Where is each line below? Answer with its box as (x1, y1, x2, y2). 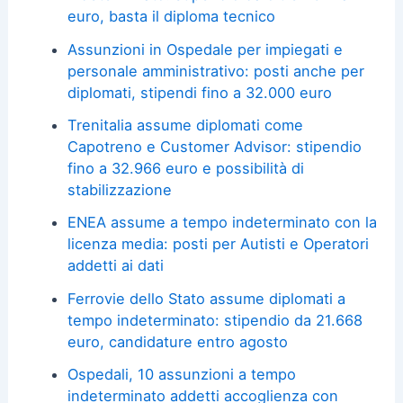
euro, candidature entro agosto (67, 332, 288, 351)
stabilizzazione (67, 180, 172, 199)
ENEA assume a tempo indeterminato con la (67, 213, 377, 232)
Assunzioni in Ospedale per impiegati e (67, 40, 343, 58)
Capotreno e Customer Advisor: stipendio (67, 137, 362, 156)
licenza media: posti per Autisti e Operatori (67, 235, 369, 254)
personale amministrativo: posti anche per (67, 61, 364, 80)
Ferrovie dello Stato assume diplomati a (67, 289, 345, 308)
